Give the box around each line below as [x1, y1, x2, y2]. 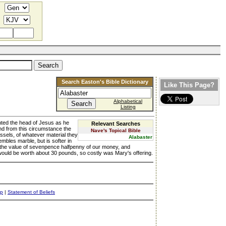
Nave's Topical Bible [90, 128, 141, 133]
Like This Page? [164, 81, 214, 89]
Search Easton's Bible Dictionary [61, 79, 148, 85]
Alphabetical [114, 98, 142, 104]
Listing [120, 104, 136, 109]
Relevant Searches [91, 121, 140, 127]
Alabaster [129, 134, 152, 140]
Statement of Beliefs [8, 189, 55, 195]
